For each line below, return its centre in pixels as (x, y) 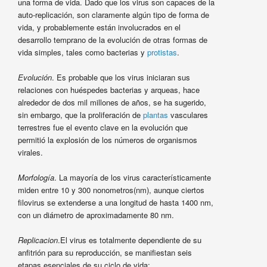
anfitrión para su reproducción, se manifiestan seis (105, 252)
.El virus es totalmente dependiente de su (129, 240)
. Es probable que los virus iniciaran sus (121, 77)
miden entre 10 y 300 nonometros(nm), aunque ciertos (111, 190)
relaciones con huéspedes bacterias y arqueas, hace (108, 89)
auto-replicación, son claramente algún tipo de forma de (113, 14)
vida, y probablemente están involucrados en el (99, 27)
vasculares (189, 114)
